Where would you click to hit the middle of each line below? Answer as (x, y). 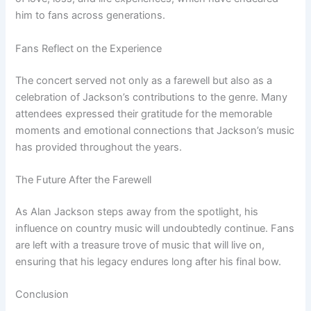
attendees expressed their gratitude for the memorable (144, 114)
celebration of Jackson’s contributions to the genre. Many (152, 97)
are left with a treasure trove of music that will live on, (140, 245)
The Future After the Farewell (84, 179)
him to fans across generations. (91, 16)
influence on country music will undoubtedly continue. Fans (155, 228)
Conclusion (42, 295)
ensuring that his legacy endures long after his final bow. (149, 261)
